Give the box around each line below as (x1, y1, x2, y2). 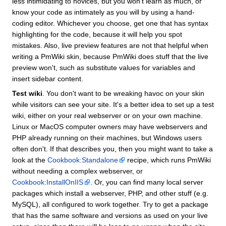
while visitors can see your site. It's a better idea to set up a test (12, 100, 214, 108)
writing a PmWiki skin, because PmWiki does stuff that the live (12, 52, 208, 61)
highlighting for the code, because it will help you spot (12, 30, 182, 38)
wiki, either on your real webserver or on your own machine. (12, 111, 203, 120)
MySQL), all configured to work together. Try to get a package (12, 200, 208, 208)
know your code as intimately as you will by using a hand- (12, 8, 195, 16)
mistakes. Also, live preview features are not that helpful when (12, 41, 208, 49)
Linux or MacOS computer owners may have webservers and (12, 122, 207, 131)
